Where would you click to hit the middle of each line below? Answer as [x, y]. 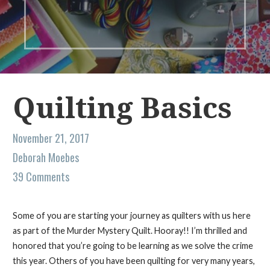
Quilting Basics [122, 108]
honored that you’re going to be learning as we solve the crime [133, 246]
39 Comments [41, 177]
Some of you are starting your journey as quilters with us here [131, 216]
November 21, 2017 [51, 138]
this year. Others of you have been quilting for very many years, [133, 261]
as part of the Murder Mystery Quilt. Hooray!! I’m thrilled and [130, 231]
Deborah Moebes [46, 158]
